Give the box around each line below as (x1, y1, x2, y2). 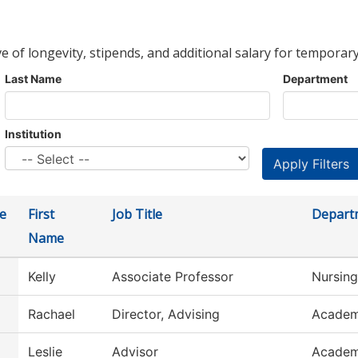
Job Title (112, 205, 162, 224)
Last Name (5, 72, 62, 86)
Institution (5, 127, 62, 141)
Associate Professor (112, 268, 233, 285)
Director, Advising (112, 306, 220, 323)
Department (283, 72, 348, 86)
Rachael (28, 306, 75, 323)
